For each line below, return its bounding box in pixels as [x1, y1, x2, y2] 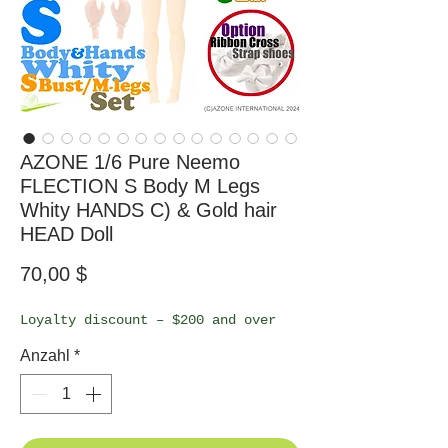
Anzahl [20, 346, 70, 364]
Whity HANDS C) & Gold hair [20, 198, 277, 221]
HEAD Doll [20, 222, 113, 245]
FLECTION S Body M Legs [20, 174, 260, 197]
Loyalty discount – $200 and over [20, 311, 276, 328]
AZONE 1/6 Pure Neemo [20, 150, 240, 173]
